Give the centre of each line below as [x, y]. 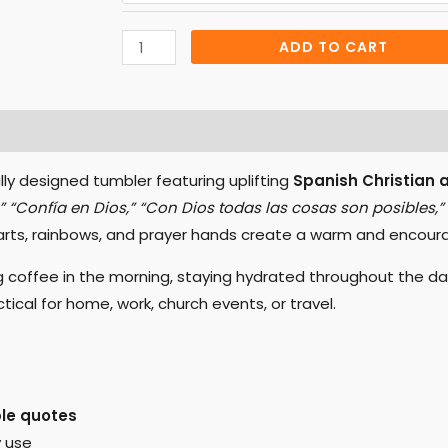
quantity [152, 35]
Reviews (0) [105, 131]
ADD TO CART [334, 46]
